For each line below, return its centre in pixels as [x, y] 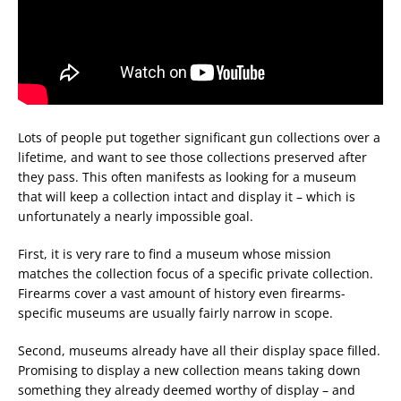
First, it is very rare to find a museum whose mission [175, 254]
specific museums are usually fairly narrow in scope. [175, 313]
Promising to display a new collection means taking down [189, 370]
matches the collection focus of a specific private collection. [196, 273]
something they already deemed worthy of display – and [187, 390]
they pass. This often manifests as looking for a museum [187, 177]
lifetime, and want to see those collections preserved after [192, 157]
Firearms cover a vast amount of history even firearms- [182, 293]
